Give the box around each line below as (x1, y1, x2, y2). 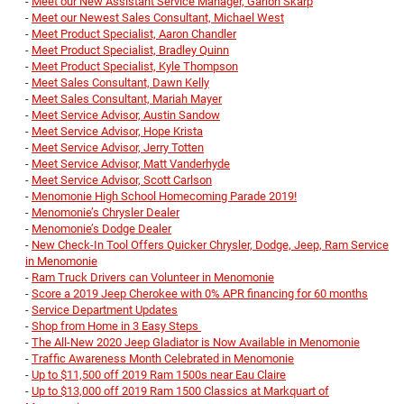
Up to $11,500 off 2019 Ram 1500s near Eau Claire (32, 368, 286, 382)
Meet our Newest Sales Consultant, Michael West (32, 11, 284, 25)
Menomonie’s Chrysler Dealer (32, 206, 179, 220)
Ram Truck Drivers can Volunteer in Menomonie (32, 271, 274, 285)
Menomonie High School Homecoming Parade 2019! (32, 189, 297, 204)
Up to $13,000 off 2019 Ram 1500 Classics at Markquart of (32, 384, 329, 399)
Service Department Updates (32, 303, 178, 317)
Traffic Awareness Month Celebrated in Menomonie (32, 352, 294, 366)
